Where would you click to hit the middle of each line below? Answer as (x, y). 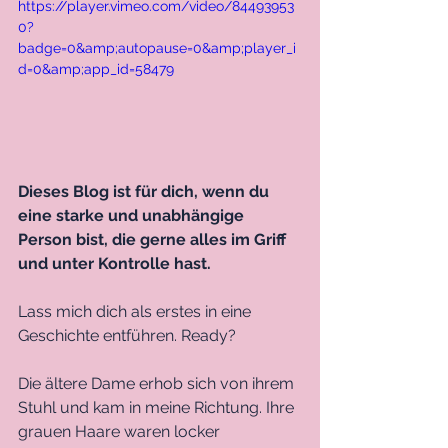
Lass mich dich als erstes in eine (136, 311)
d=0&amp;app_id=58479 (96, 69)
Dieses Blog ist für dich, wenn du (145, 191)
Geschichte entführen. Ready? (129, 335)
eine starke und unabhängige (133, 215)
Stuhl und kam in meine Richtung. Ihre (158, 407)
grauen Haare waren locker (121, 431)
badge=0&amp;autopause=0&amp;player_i (157, 48)
